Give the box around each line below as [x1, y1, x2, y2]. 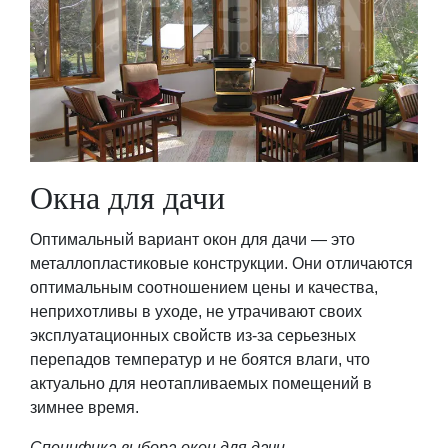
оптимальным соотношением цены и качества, [30, 279, 378, 296]
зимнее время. [30, 399, 139, 416]
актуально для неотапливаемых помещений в [30, 375, 372, 392]
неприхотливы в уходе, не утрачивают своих [30, 303, 362, 320]
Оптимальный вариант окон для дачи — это [30, 231, 355, 248]
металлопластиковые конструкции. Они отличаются [30, 255, 413, 272]
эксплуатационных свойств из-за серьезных [30, 327, 356, 344]
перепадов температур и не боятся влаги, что [30, 351, 370, 368]
